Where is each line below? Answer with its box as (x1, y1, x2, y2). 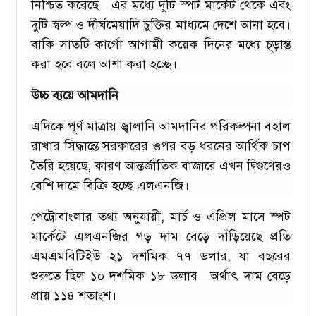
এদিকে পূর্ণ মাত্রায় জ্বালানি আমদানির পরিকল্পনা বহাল (31, 118, 291, 134)
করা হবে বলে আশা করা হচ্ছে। (31, 56, 177, 72)
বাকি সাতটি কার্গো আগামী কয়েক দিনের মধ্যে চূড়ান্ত (31, 36, 291, 52)
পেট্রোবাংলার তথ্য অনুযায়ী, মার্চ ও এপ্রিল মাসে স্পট (31, 208, 291, 224)
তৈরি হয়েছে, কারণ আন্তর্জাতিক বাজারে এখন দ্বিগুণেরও (31, 157, 291, 174)
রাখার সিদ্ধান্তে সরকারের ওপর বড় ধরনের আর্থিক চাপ (31, 138, 291, 154)
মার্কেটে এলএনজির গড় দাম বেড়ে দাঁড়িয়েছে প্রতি (31, 228, 291, 244)
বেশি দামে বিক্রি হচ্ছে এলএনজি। (31, 177, 189, 193)
